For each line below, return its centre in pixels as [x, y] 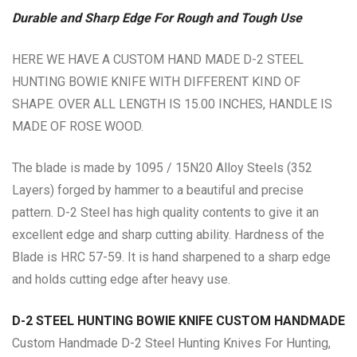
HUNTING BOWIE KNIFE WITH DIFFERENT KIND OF [156, 82]
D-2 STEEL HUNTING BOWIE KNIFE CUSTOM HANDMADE [178, 321]
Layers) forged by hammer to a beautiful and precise [158, 190]
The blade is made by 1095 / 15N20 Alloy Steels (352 [162, 168]
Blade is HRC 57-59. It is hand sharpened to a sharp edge [171, 257]
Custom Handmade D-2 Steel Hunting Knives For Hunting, [171, 343]
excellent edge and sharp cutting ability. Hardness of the [168, 235]
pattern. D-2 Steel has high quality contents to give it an [165, 212]
